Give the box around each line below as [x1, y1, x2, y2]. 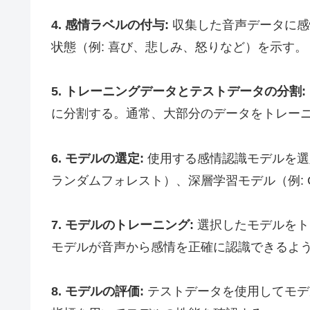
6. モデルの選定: [51, 151, 144, 165]
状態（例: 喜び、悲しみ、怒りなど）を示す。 [51, 39, 307, 54]
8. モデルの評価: [51, 284, 144, 299]
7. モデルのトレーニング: [51, 218, 194, 232]
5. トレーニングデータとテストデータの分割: [51, 84, 306, 99]
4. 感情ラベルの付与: [51, 17, 169, 32]
